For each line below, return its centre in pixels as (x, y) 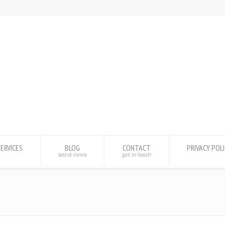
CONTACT (137, 148)
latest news (72, 155)
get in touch (137, 155)
